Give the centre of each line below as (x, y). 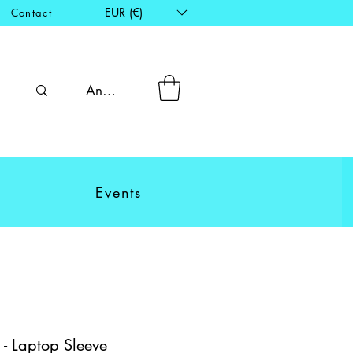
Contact (31, 13)
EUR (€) (124, 12)
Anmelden (115, 91)
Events (119, 193)
